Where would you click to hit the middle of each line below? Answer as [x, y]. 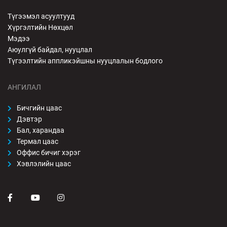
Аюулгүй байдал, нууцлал [50, 50]
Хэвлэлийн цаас [44, 164]
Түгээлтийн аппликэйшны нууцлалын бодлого [85, 61]
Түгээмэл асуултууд [41, 16]
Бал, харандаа [41, 130]
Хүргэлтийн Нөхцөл [40, 28]
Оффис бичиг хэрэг [49, 153]
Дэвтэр [29, 119]
